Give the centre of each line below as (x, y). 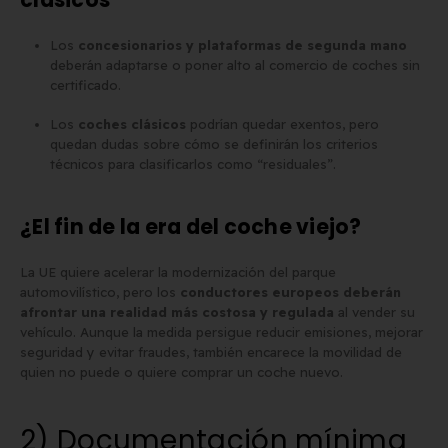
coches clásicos (131, 123)
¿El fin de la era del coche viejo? (191, 227)
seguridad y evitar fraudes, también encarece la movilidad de (211, 352)
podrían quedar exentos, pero (282, 123)
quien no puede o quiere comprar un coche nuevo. (181, 372)
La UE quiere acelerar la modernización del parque (178, 272)
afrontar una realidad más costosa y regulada (177, 312)
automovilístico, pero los (100, 292)
